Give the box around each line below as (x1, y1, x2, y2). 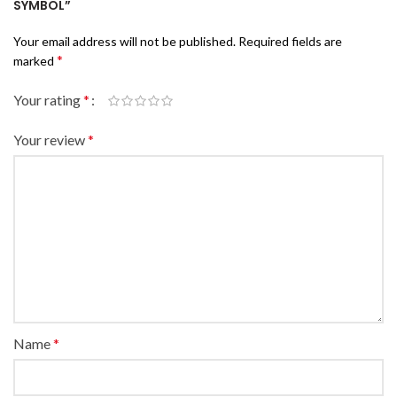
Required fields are (238, 34, 342, 50)
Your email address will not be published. (13, 34, 236, 50)
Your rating (13, 91, 83, 109)
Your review (13, 131, 88, 149)
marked (13, 53, 57, 69)
